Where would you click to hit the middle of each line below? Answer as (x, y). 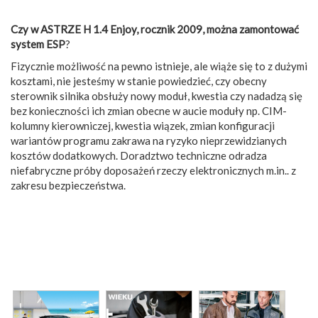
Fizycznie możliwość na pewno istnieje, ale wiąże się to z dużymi (159, 66)
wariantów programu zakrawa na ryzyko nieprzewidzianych (149, 140)
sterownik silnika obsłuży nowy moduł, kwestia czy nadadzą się (157, 95)
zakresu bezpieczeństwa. (68, 185)
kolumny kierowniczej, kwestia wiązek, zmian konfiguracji (143, 125)
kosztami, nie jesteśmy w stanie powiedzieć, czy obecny (139, 81)
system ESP (38, 44)
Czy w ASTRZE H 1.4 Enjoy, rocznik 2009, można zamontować (155, 29)
